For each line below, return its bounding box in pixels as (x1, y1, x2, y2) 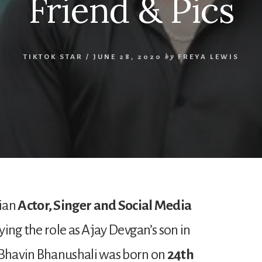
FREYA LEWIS (177, 53, 239, 61)
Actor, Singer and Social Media (18, 197, 192, 213)
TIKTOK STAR (23, 53, 83, 61)
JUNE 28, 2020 (92, 53, 162, 61)
